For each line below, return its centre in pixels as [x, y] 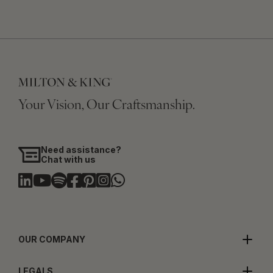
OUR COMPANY [52, 239]
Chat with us [69, 159]
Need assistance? [81, 149]
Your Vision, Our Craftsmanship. [107, 105]
